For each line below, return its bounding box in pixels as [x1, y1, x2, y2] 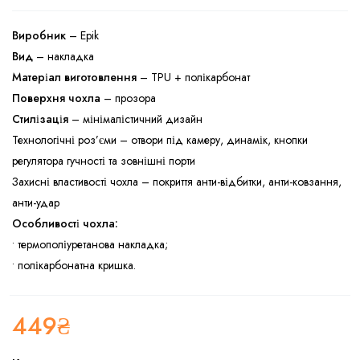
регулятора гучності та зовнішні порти [12, 152, 195, 169]
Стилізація [12, 110, 68, 127]
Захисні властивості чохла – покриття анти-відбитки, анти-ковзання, [12, 173, 342, 190]
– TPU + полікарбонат [137, 68, 250, 85]
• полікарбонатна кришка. [12, 256, 136, 273]
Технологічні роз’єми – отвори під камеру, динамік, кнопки [12, 131, 308, 148]
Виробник [12, 27, 66, 43]
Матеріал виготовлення [12, 68, 137, 85]
